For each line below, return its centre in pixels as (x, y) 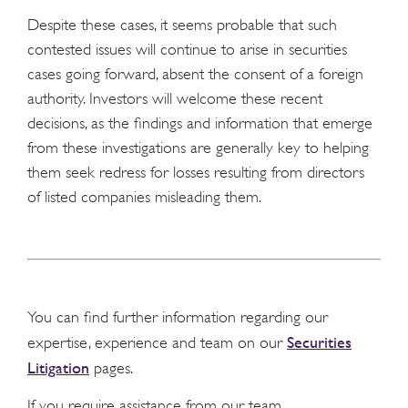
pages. (111, 368)
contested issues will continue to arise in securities (187, 49)
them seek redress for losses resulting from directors (196, 172)
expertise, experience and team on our (157, 343)
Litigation (58, 368)
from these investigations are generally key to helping (198, 147)
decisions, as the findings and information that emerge (200, 122)
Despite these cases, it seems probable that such (182, 24)
